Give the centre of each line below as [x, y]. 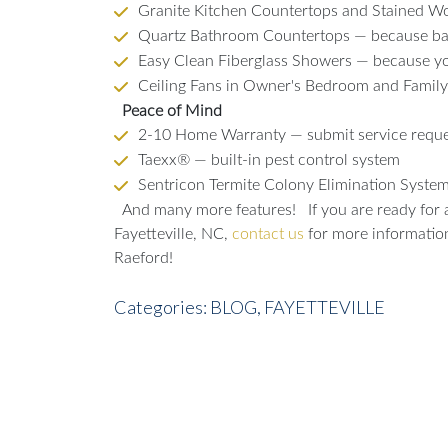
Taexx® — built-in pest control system [269, 160]
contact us [268, 234]
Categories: [162, 307]
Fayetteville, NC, [173, 234]
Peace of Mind [172, 111]
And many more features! [209, 210]
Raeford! [143, 258]
